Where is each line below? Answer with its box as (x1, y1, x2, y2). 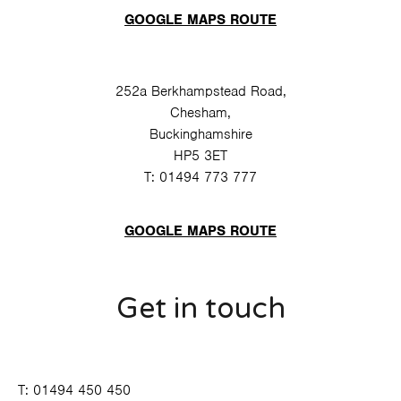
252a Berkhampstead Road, (115, 81, 286, 100)
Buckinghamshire (149, 124, 252, 143)
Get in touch (115, 291, 286, 326)
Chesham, (170, 103, 231, 122)
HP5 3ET (174, 146, 227, 165)
